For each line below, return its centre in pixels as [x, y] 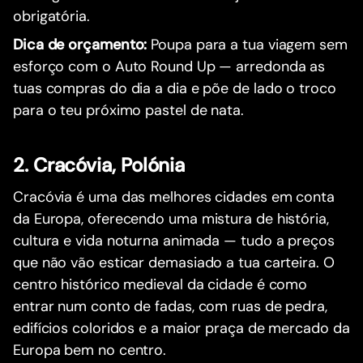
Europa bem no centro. [90, 350]
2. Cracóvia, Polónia [99, 164]
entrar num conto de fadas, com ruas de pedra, [170, 306]
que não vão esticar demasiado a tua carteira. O [174, 262]
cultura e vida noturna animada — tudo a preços [174, 240]
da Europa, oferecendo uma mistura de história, [171, 218]
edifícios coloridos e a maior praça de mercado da [181, 328]
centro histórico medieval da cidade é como [160, 284]
